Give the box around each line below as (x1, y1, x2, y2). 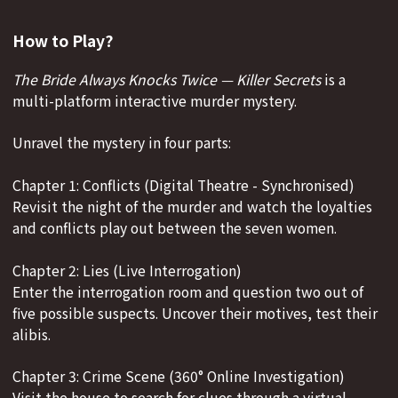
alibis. (12, 323, 51, 345)
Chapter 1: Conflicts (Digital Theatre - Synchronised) (12, 175, 354, 196)
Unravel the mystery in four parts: (12, 132, 231, 154)
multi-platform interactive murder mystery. (12, 90, 297, 111)
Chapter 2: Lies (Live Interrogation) (12, 259, 242, 281)
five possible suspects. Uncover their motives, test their (12, 302, 378, 323)
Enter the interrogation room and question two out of (12, 281, 363, 302)
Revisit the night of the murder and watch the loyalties (12, 196, 372, 218)
